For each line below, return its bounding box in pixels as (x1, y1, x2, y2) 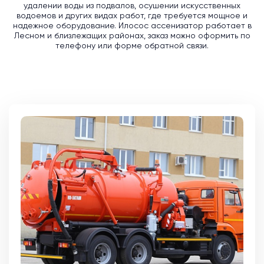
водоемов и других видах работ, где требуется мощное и (16, 12, 247, 21)
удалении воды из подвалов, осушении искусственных (24, 2, 240, 11)
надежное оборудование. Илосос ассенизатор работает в (12, 22, 252, 31)
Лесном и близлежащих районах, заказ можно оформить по (14, 32, 250, 41)
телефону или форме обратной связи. (55, 42, 209, 51)
